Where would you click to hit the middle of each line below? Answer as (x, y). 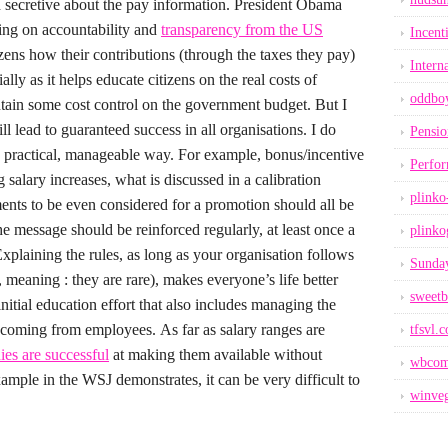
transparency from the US (242, 29)
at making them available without (215, 354)
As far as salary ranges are (242, 329)
